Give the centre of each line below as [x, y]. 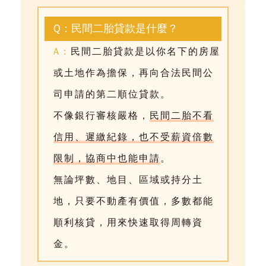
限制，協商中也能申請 [107, 159]
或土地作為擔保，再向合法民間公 [134, 73]
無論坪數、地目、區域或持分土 [129, 180]
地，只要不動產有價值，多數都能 [134, 202]
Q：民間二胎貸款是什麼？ [116, 29]
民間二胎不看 [182, 116]
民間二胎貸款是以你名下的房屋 [146, 52]
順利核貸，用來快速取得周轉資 [129, 223]
